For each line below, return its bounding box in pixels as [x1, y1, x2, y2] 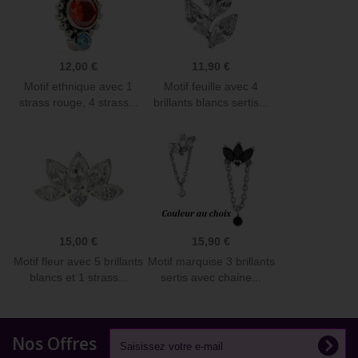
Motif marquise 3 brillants [147, 255, 275, 268]
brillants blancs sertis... [153, 96, 268, 109]
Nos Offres [12, 332, 97, 356]
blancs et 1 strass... [29, 271, 128, 284]
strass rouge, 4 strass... [18, 96, 138, 109]
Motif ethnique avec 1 [24, 80, 133, 93]
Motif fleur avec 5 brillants [14, 255, 143, 268]
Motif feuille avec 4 [164, 80, 258, 93]
